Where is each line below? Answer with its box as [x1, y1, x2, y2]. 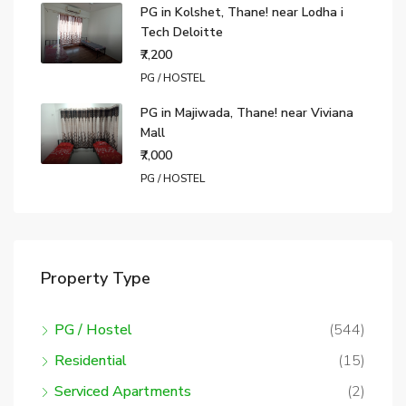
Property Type [41, 266, 150, 289]
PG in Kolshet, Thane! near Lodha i [140, 3, 343, 21]
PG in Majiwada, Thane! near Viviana [140, 103, 353, 121]
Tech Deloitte [140, 23, 223, 41]
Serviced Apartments [54, 381, 191, 401]
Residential [54, 350, 127, 371]
